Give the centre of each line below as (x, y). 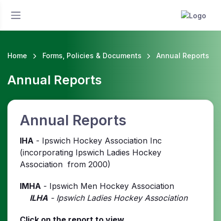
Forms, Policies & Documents (92, 55)
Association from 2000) (65, 165)
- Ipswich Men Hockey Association (121, 186)
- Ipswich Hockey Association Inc (98, 141)
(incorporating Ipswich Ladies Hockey (91, 153)
